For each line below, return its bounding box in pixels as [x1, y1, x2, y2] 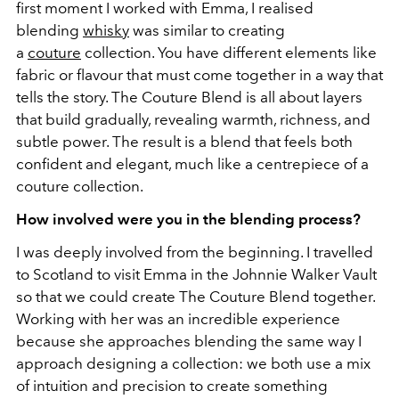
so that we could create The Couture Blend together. [16, 288, 375, 305]
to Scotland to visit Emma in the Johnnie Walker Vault [16, 265, 377, 283]
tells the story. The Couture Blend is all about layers [16, 88, 362, 106]
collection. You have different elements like [81, 44, 377, 61]
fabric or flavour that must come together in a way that [16, 66, 383, 84]
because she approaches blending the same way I [16, 332, 362, 350]
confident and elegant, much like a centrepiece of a [16, 155, 369, 173]
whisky [83, 21, 129, 39]
